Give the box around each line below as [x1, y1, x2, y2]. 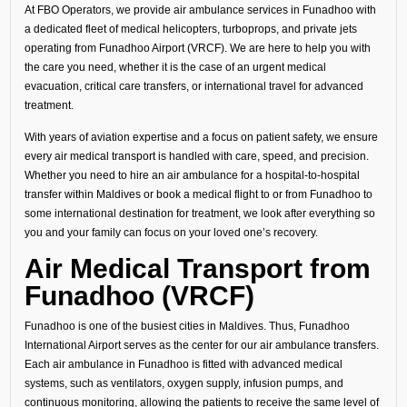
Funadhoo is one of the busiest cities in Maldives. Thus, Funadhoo [24, 320, 350, 333]
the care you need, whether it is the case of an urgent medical [24, 60, 326, 73]
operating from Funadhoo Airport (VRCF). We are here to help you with [24, 41, 371, 54]
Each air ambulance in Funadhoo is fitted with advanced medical [24, 358, 342, 371]
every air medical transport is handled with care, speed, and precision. [24, 150, 369, 163]
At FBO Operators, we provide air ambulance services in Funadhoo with [24, 3, 376, 15]
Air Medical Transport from [24, 253, 371, 283]
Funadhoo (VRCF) [24, 280, 254, 311]
